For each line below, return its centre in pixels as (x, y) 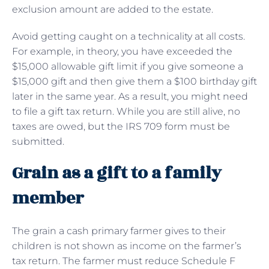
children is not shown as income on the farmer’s (127, 246)
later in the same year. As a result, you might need (130, 96)
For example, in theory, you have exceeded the (122, 51)
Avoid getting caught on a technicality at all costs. (128, 36)
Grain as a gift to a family (117, 173)
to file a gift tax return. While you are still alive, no (126, 111)
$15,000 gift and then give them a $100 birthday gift (134, 81)
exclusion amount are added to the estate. (114, 9)
